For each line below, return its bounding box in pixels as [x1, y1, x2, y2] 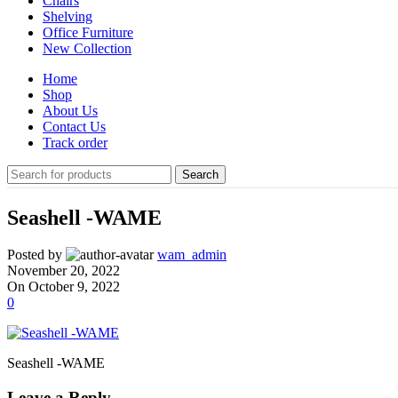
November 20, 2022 [7, 263, 120, 279]
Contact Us [43, 118, 106, 134]
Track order [43, 134, 107, 150]
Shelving [43, 8, 92, 24]
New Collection [43, 40, 131, 56]
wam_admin [157, 247, 227, 263]
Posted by [7, 247, 62, 263]
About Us [43, 102, 98, 118]
